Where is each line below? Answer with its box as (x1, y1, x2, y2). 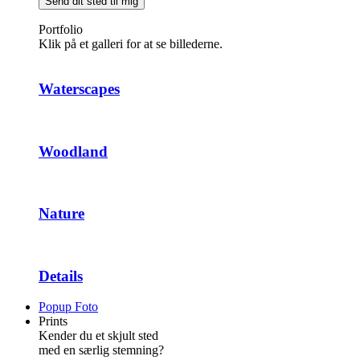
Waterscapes (39, 80, 120, 98)
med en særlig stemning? (39, 343, 164, 358)
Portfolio (39, 22, 83, 36)
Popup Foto (39, 300, 98, 314)
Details (39, 267, 83, 284)
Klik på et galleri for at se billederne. (39, 36, 223, 51)
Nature (39, 205, 84, 223)
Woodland (39, 142, 108, 160)
